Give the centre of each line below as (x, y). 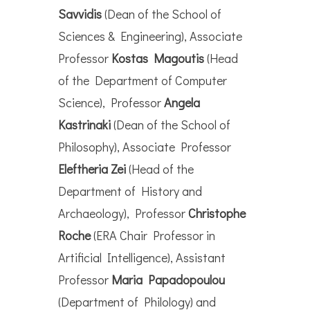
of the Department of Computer (143, 81)
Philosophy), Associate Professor (145, 147)
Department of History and (130, 191)
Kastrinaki (84, 125)
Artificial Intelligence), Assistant (142, 258)
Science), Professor (111, 103)
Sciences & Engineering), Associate (150, 36)
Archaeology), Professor (123, 213)
